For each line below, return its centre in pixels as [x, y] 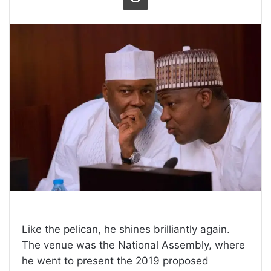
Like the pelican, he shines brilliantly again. [126, 230]
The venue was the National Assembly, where [133, 245]
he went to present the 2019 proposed [115, 261]
